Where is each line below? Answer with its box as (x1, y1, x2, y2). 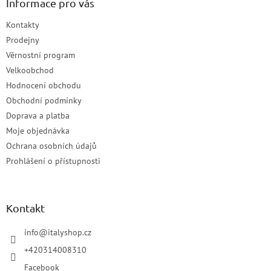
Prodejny (6, 34, 39, 45)
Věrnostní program (6, 50, 75, 60)
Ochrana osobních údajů (6, 140, 97, 151)
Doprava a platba (6, 110, 70, 121)
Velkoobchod (6, 65, 54, 76)
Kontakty (6, 19, 39, 30)
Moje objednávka (6, 125, 70, 136)
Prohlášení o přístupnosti (6, 155, 100, 166)
